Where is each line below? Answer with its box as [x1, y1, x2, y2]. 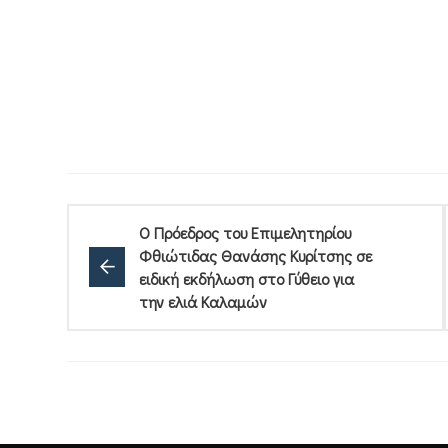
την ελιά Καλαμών [139, 290, 267, 312]
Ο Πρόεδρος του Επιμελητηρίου [139, 221, 351, 243]
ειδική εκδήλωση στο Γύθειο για [139, 267, 354, 289]
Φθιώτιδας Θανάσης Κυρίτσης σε [139, 244, 372, 266]
